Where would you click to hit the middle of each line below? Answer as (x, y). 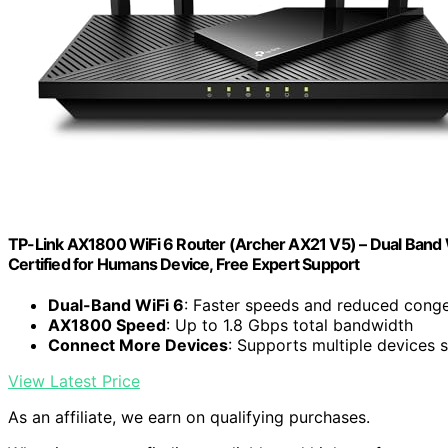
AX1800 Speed (107, 325)
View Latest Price (74, 381)
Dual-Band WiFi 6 (116, 305)
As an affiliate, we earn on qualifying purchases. (189, 417)
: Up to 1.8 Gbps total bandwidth (289, 325)
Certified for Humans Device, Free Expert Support (184, 263)
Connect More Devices (138, 345)
